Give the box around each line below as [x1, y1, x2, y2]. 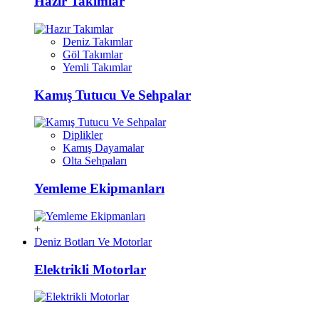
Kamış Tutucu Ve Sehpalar [34, 87, 191, 103]
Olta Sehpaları [63, 155, 127, 167]
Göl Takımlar [63, 48, 122, 61]
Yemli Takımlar [63, 61, 132, 73]
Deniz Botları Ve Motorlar [34, 235, 152, 248]
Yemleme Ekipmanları [34, 181, 164, 197]
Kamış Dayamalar [63, 142, 144, 155]
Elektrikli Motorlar [34, 261, 146, 277]
